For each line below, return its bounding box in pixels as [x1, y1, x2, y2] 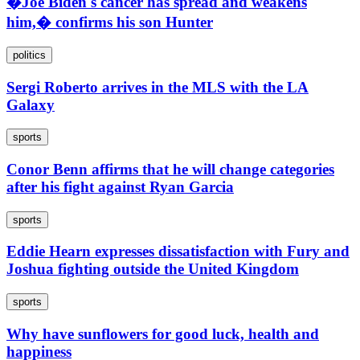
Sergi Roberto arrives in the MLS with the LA [6, 78, 309, 96]
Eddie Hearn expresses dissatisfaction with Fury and [6, 243, 350, 260]
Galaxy [6, 96, 55, 113]
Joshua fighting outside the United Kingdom [6, 260, 299, 278]
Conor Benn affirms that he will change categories [6, 160, 334, 178]
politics [13, 48, 46, 61]
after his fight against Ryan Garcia [6, 178, 234, 195]
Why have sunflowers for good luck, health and [6, 325, 319, 342]
